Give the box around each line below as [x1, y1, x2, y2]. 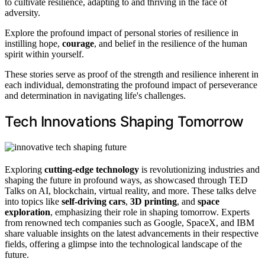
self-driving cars [62, 196, 125, 206]
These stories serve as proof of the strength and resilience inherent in [5, 69, 258, 80]
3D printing [130, 196, 177, 206]
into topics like [5, 196, 62, 206]
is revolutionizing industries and [139, 164, 260, 174]
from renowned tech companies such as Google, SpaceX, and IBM [5, 217, 254, 228]
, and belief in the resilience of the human [94, 38, 247, 49]
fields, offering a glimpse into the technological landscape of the [5, 238, 242, 249]
